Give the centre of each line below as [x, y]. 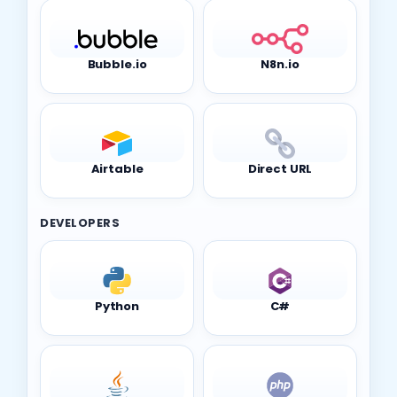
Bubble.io [117, 86]
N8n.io [280, 86]
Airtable [117, 191]
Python [117, 328]
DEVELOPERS [80, 245]
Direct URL [280, 191]
